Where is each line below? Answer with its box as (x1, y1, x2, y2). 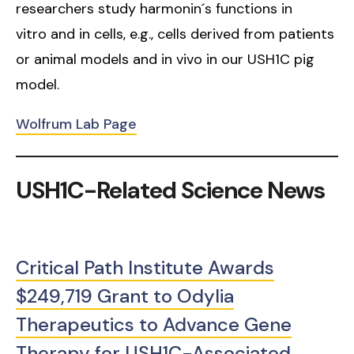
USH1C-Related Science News (16, 175, 325, 206)
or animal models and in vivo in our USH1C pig (16, 50, 314, 70)
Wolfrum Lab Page (16, 115, 137, 134)
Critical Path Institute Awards (16, 255, 274, 281)
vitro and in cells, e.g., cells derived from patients (16, 24, 334, 44)
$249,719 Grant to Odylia (16, 284, 234, 309)
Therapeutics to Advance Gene (16, 312, 292, 337)
